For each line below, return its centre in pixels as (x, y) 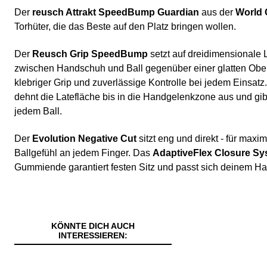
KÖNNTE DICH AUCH (93, 226)
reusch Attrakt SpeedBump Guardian (116, 13)
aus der (217, 13)
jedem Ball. (38, 111)
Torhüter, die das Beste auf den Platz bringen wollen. (125, 27)
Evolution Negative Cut (84, 139)
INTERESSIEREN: (93, 236)
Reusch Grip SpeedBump (90, 54)
